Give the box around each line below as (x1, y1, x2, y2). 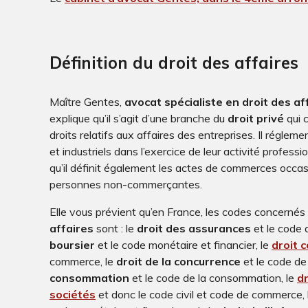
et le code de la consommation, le (132, 271, 294, 285)
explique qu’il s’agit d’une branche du (49, 111, 225, 126)
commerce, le (49, 254, 113, 269)
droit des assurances (137, 221, 251, 236)
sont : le (96, 221, 134, 236)
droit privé (228, 111, 284, 126)
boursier (49, 238, 95, 252)
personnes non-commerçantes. (49, 177, 202, 192)
